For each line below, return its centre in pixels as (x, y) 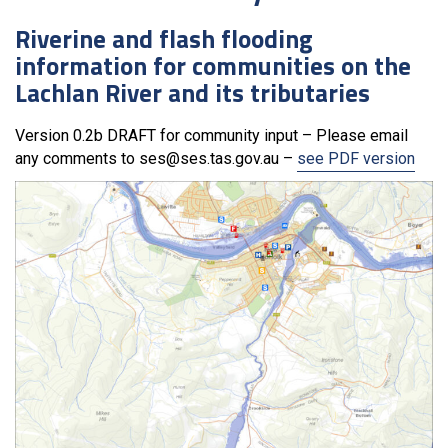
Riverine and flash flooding (164, 39)
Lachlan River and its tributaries (192, 93)
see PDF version (356, 159)
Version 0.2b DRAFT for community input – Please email (211, 136)
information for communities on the (213, 66)
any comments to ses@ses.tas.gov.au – (156, 159)
